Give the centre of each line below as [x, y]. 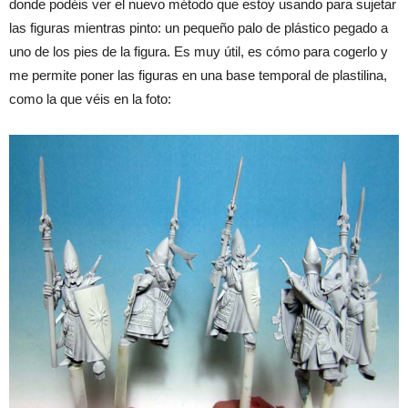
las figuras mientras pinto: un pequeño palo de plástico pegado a [199, 27]
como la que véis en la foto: [90, 98]
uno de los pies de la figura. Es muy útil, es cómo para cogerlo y [199, 51]
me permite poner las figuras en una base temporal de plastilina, [198, 75]
